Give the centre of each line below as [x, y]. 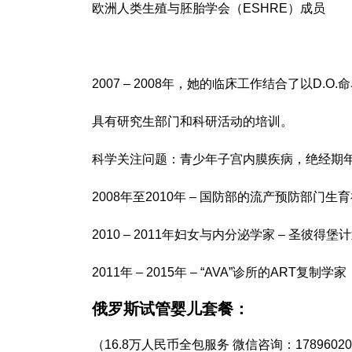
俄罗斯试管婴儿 [147, 309]
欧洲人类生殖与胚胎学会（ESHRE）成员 [209, 9]
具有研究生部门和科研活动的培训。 [192, 122]
